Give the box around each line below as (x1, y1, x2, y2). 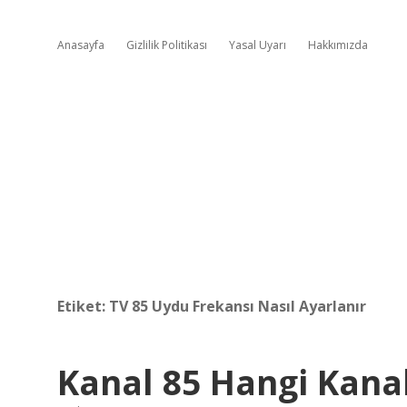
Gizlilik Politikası (126, 37, 207, 53)
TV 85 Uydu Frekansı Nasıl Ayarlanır (109, 296, 366, 316)
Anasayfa (57, 37, 104, 53)
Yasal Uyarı (229, 37, 286, 53)
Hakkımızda (308, 37, 368, 53)
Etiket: (57, 296, 109, 316)
